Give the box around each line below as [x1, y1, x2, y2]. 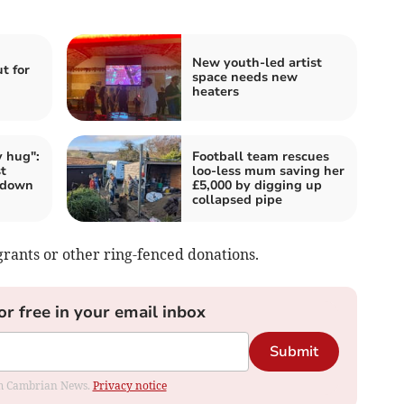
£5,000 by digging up [192, 176, 322, 194]
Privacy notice [92, 378, 167, 392]
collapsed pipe [192, 190, 282, 208]
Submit [269, 341, 318, 362]
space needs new [192, 68, 298, 86]
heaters [192, 82, 239, 100]
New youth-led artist [192, 53, 322, 71]
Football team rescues [192, 147, 329, 165]
